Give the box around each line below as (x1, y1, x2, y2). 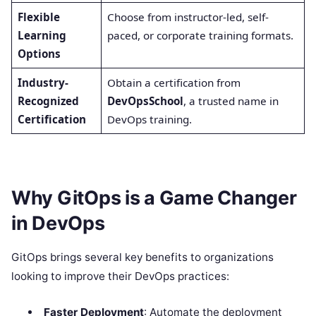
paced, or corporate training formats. (107, 28, 293, 42)
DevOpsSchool (107, 94, 183, 108)
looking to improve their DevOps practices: (11, 269, 229, 283)
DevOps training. (107, 112, 192, 126)
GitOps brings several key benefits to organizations (11, 250, 274, 264)
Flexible (17, 10, 60, 24)
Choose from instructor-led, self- (107, 10, 269, 24)
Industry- (17, 75, 68, 90)
